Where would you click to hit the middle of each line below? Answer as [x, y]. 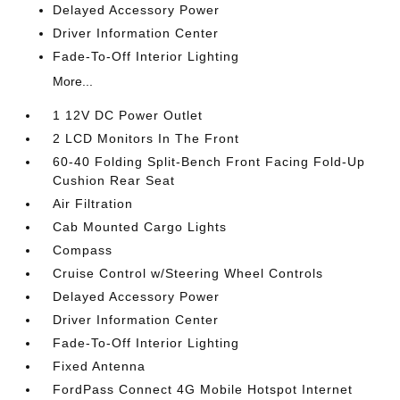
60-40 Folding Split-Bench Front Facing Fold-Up [209, 162]
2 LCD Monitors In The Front [146, 139]
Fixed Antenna [100, 367]
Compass [83, 250]
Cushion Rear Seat [114, 181]
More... [73, 82]
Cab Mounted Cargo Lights [140, 227]
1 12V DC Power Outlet [128, 116]
